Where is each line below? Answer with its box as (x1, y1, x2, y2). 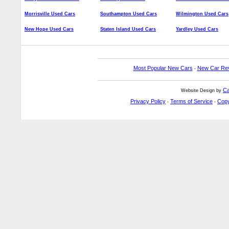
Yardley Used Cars (176, 27, 218, 32)
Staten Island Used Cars (100, 27, 156, 32)
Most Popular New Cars (133, 65, 193, 72)
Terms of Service (170, 98, 213, 105)
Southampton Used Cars (100, 11, 157, 17)
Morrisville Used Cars (25, 11, 75, 17)
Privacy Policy (130, 98, 166, 105)
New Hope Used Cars (25, 27, 74, 32)
